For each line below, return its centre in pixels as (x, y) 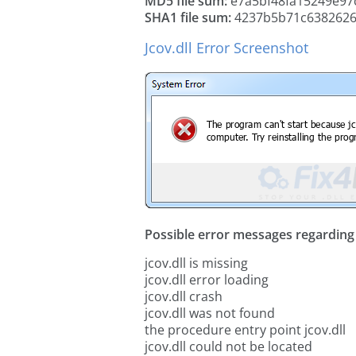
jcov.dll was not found (210, 313)
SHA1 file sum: (188, 17)
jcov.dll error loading (207, 280)
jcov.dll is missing (196, 263)
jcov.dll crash (184, 296)
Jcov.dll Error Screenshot (226, 48)
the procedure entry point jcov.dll (245, 330)
